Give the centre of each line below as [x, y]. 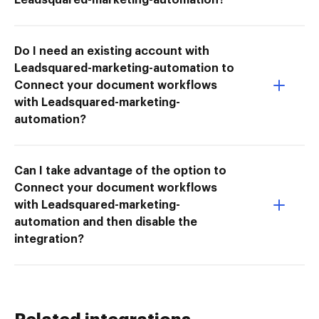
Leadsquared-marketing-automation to [124, 68]
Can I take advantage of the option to [120, 171]
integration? [49, 239]
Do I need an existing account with [112, 51]
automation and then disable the [106, 222]
